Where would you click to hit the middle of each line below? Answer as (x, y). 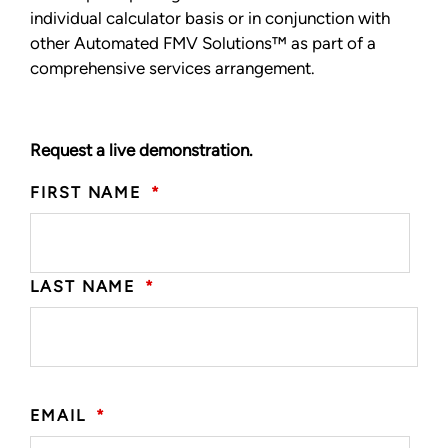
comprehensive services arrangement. (172, 67)
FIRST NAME (86, 192)
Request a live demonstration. (141, 149)
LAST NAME (83, 286)
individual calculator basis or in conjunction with (210, 17)
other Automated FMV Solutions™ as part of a (203, 42)
